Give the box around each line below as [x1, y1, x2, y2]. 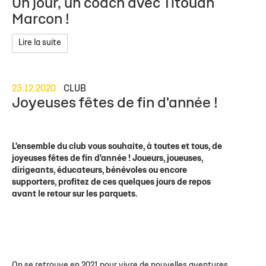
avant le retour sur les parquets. [12, 190, 140, 198]
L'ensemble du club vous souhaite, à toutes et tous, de [12, 142, 222, 151]
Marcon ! [12, 12, 69, 27]
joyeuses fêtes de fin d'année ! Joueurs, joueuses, [12, 154, 203, 163]
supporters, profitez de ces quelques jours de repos [12, 178, 211, 186]
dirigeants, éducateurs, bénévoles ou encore [12, 166, 187, 175]
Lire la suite [18, 39, 61, 47]
